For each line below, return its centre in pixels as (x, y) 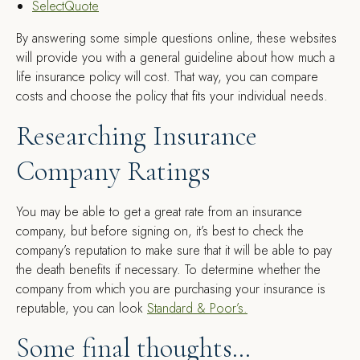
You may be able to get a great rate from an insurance (159, 212)
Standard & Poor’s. (197, 308)
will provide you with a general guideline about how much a (176, 57)
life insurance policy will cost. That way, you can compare (167, 77)
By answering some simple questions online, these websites (176, 38)
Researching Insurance (137, 136)
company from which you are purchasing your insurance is (171, 289)
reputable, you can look (82, 308)
